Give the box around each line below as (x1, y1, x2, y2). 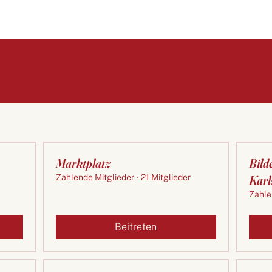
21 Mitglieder (141, 172, 191, 183)
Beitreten (115, 221, 157, 233)
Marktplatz (56, 155, 111, 171)
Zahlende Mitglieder (56, 172, 135, 183)
